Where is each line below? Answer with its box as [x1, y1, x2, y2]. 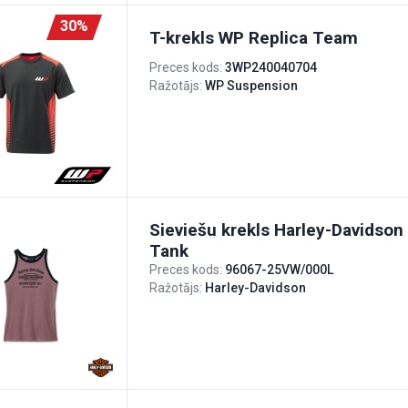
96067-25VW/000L [225, 262, 333, 277]
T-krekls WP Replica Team [149, 27, 358, 48]
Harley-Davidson [205, 280, 306, 295]
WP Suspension [205, 78, 298, 93]
